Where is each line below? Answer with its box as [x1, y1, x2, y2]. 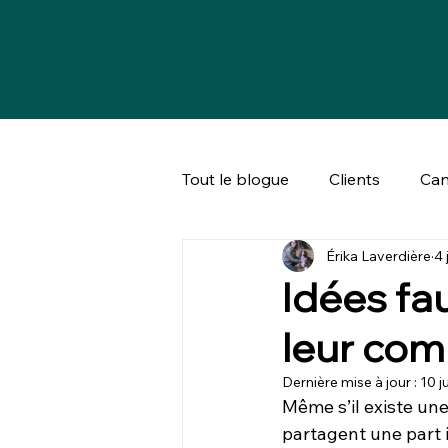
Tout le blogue [182, 169, 289, 189]
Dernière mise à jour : [282, 373, 420, 391]
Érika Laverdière [326, 246, 431, 265]
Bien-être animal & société [222, 249, 415, 269]
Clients [329, 169, 380, 189]
